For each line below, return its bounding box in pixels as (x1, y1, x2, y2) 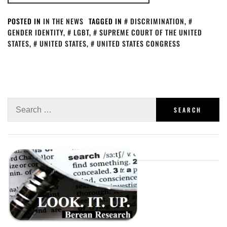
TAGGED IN (89, 16, 124, 26)
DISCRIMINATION (130, 16, 184, 26)
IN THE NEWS (43, 16, 84, 26)
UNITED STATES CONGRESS (97, 38, 180, 49)
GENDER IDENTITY (8, 27, 63, 37)
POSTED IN (8, 16, 43, 26)
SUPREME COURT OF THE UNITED (99, 27, 202, 37)
